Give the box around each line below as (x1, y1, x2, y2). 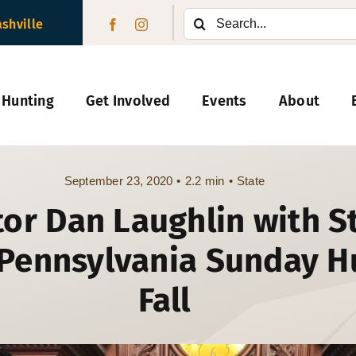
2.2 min (184, 174, 225, 188)
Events (202, 91, 247, 110)
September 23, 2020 (64, 174, 173, 188)
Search (183, 6, 219, 21)
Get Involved (85, 91, 171, 110)
